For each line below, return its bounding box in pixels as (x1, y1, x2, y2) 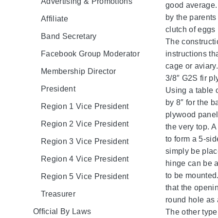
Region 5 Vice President (41, 172, 129, 181)
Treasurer (41, 189, 75, 198)
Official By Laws (33, 207, 91, 216)
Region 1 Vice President (41, 102, 129, 110)
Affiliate (41, 14, 68, 23)
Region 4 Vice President (41, 154, 129, 163)
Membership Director (41, 67, 116, 75)
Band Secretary (41, 32, 97, 40)
